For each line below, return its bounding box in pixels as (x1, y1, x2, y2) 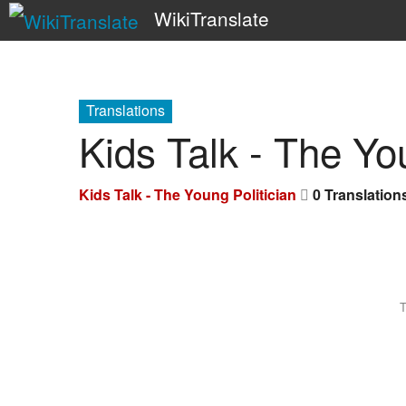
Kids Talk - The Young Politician (79, 182, 296, 204)
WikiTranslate (153, 5, 269, 32)
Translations (86, 99, 165, 120)
